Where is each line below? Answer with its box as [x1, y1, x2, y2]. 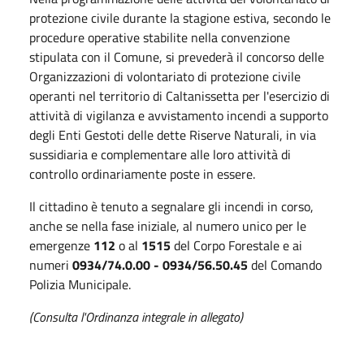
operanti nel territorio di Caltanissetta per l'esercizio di [29, 85, 330, 106]
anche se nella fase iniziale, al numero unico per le [29, 215, 306, 236]
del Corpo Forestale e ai [174, 235, 302, 255]
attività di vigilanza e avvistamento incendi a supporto [29, 105, 328, 125]
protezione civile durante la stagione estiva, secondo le [29, 7, 331, 28]
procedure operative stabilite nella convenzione [29, 27, 290, 47]
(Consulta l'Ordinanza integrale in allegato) [29, 306, 243, 327]
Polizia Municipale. [29, 274, 131, 294]
